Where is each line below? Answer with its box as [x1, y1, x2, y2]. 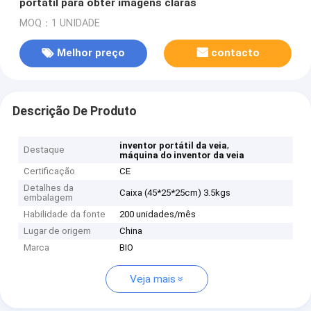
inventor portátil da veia [119, 140, 228, 151]
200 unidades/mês [119, 209, 196, 220]
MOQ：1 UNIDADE [19, 17, 100, 29]
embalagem [24, 192, 74, 203]
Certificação [24, 166, 76, 177]
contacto [211, 47, 260, 60]
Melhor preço [56, 47, 125, 60]
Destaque [24, 144, 65, 155]
